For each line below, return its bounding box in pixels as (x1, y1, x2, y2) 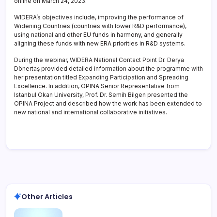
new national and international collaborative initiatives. (14, 108, 167, 116)
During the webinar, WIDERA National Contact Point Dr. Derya (14, 56, 184, 63)
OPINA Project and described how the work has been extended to (14, 99, 202, 107)
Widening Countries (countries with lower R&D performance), (14, 22, 186, 30)
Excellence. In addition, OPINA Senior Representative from (14, 82, 180, 90)
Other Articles (21, 191, 73, 201)
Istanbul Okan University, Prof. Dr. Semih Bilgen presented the (14, 91, 188, 98)
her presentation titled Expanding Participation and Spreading (14, 73, 188, 81)
